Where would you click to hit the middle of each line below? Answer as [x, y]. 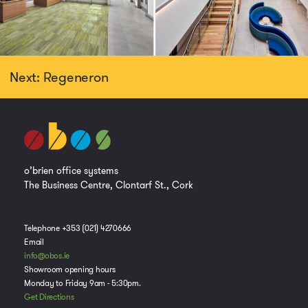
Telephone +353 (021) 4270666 [78, 229]
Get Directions [49, 297]
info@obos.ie [47, 256]
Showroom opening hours [70, 270]
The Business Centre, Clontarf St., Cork [109, 185]
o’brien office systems [71, 171]
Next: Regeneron [59, 77]
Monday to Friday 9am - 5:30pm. [82, 284]
